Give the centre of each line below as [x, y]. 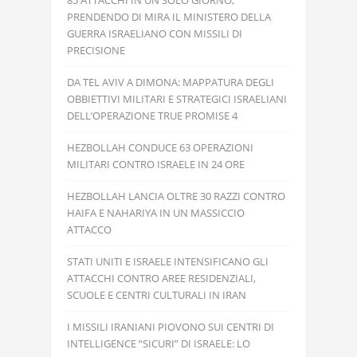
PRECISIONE [96, 50]
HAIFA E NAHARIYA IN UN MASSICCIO [156, 213]
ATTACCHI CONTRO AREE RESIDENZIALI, [161, 278]
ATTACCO [89, 229]
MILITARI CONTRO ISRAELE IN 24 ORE [156, 164]
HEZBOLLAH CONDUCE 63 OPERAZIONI [160, 147]
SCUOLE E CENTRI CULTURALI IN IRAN [157, 295]
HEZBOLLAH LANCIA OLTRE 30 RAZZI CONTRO [176, 196]
